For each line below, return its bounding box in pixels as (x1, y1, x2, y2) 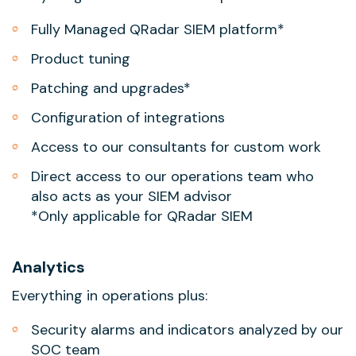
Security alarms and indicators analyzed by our (31, 320, 343, 339)
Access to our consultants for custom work (31, 137, 321, 157)
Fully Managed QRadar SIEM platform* (31, 20, 284, 39)
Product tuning (31, 49, 130, 68)
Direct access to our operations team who (31, 167, 314, 186)
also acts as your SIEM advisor (31, 187, 232, 206)
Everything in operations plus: (12, 286, 207, 305)
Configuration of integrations (31, 108, 225, 127)
